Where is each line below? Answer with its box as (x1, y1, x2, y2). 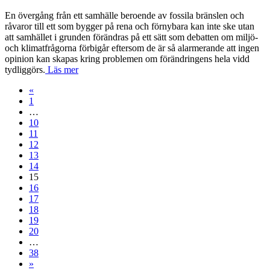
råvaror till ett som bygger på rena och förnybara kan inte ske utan (5, 21, 254, 32)
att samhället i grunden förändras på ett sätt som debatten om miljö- (5, 32, 258, 43)
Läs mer (45, 64, 78, 75)
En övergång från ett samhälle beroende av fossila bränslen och (5, 10, 244, 21)
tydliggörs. (5, 64, 45, 75)
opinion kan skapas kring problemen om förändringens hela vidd (5, 54, 250, 64)
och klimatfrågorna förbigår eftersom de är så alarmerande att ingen (5, 43, 259, 54)
